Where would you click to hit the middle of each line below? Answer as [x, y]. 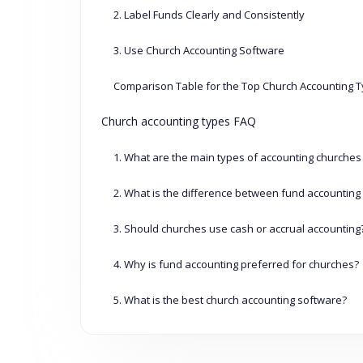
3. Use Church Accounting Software [199, 51]
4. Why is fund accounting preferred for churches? [236, 265]
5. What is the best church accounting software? [230, 300]
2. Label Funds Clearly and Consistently [209, 15]
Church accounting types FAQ [178, 122]
